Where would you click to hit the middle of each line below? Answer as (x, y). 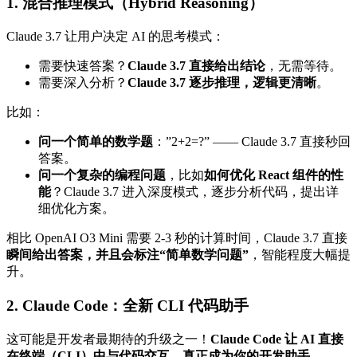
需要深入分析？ (83, 83)
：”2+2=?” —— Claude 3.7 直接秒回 (252, 142)
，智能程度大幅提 (300, 255)
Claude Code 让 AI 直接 (277, 339)
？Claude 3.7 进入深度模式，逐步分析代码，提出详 (195, 192)
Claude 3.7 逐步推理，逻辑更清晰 (222, 83)
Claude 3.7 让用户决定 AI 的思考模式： (116, 37)
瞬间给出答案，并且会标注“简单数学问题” (127, 255)
